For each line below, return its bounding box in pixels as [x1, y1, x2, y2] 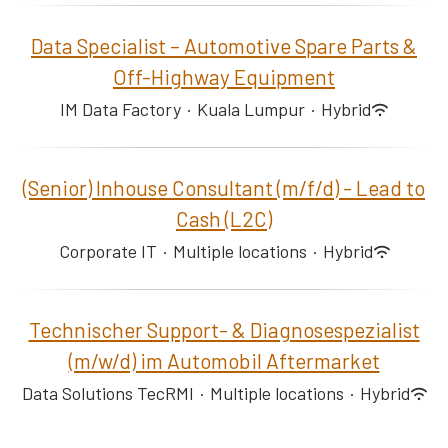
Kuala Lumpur [197, 98, 305, 120]
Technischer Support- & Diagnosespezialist [28, 317, 420, 342]
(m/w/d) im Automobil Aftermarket [68, 348, 380, 373]
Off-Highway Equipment [113, 64, 335, 89]
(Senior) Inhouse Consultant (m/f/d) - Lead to [23, 175, 425, 200]
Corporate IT [58, 240, 157, 262]
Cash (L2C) [176, 206, 272, 231]
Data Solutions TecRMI [21, 382, 194, 404]
